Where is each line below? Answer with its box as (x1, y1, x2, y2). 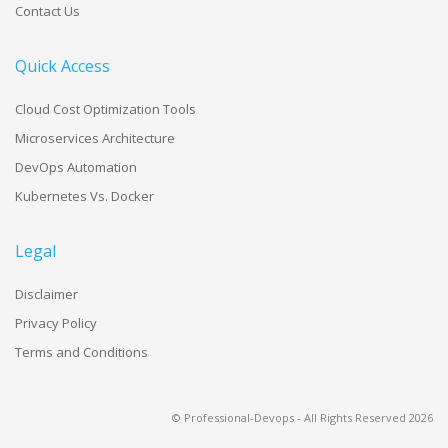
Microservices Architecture (15, 128, 175, 147)
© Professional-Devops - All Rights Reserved (172, 409, 409, 425)
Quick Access (15, 54, 110, 77)
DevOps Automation (15, 157, 137, 176)
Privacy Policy (15, 313, 97, 332)
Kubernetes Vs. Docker (15, 186, 154, 205)
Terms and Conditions (15, 342, 148, 361)
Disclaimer (15, 284, 78, 303)
